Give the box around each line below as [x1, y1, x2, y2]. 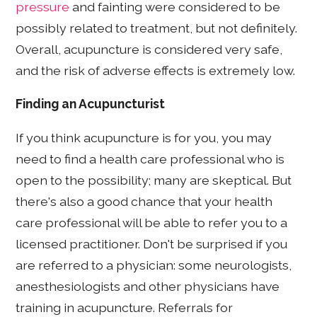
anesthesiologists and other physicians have [16, 278, 280, 294]
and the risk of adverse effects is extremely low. [16, 62, 296, 78]
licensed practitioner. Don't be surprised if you [16, 236, 288, 251]
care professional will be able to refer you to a [16, 214, 288, 230]
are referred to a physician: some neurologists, [16, 257, 292, 272]
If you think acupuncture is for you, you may [16, 129, 272, 145]
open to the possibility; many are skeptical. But [16, 172, 292, 188]
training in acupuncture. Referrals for [16, 299, 234, 315]
